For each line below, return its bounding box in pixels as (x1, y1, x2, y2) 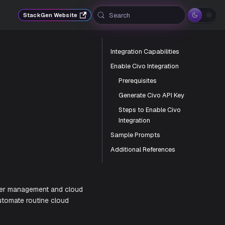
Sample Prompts (110, 131, 160, 139)
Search (109, 11, 130, 20)
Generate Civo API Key (119, 91, 184, 99)
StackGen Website (23, 11, 77, 19)
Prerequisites (119, 76, 157, 85)
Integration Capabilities (110, 47, 179, 56)
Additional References (110, 145, 175, 154)
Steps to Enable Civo (119, 105, 181, 114)
